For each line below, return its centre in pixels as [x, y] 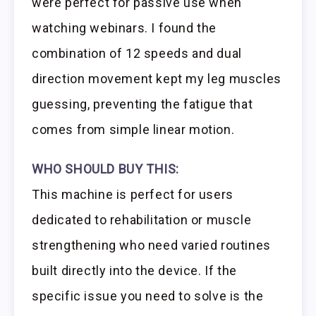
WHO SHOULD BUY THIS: [105, 169]
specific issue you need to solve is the [148, 296]
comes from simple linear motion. [133, 129]
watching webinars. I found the [124, 28]
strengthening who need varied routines [151, 245]
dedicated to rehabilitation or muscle [142, 220]
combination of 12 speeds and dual [137, 53]
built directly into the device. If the [134, 271]
